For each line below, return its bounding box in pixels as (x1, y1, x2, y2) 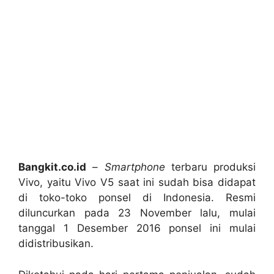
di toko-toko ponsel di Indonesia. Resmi (18, 191, 256, 204)
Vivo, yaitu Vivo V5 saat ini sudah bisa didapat (18, 176, 256, 189)
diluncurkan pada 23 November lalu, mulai (18, 207, 256, 220)
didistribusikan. (18, 237, 94, 250)
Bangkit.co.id (18, 161, 86, 174)
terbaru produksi (165, 161, 256, 174)
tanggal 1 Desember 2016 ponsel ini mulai (18, 222, 256, 235)
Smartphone (104, 161, 165, 174)
